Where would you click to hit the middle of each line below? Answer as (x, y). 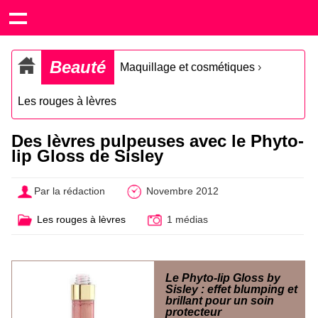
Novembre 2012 (181, 191)
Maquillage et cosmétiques (187, 67)
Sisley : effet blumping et (231, 289)
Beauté (78, 67)
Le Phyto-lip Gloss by (223, 278)
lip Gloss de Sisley (87, 156)
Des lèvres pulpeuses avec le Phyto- (158, 141)
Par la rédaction (70, 191)
